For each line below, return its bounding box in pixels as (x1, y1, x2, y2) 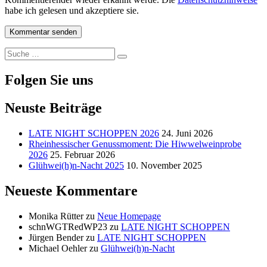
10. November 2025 (126, 160, 202, 170)
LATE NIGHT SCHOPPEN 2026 (29, 128, 159, 138)
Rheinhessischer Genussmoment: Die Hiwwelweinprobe (29, 139, 241, 149)
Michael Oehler (29, 243, 87, 253)
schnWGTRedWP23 (29, 221, 107, 232)
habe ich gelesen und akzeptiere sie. (5, 5, 139, 16)
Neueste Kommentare (5, 182, 138, 198)
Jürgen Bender (29, 232, 83, 243)
